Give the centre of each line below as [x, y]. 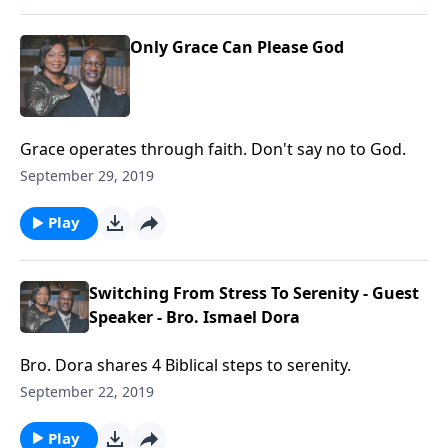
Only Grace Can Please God [237, 46]
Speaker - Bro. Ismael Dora [194, 317]
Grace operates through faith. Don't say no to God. [213, 149]
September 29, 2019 [87, 176]
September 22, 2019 [87, 391]
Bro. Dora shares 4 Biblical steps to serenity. [185, 364]
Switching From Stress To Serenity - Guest [253, 293]
